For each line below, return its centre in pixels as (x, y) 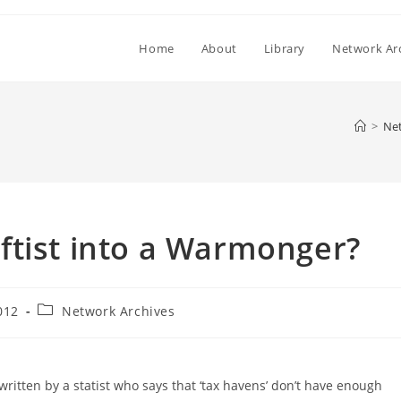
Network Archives (119, 311)
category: (67, 326)
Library (284, 48)
